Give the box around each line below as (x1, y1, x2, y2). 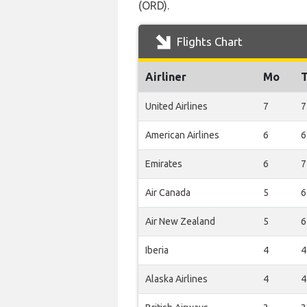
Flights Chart (174, 35, 243, 48)
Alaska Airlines (145, 273, 208, 284)
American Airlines (145, 130, 219, 140)
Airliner (145, 71, 186, 83)
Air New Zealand (145, 216, 215, 227)
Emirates (145, 158, 182, 169)
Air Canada (145, 187, 191, 198)
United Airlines (145, 101, 208, 112)
